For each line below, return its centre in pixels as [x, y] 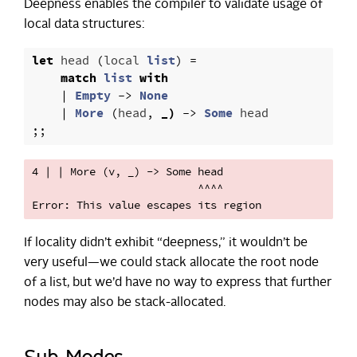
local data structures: [84, 25]
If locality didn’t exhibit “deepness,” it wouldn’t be [166, 243]
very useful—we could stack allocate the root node [171, 263]
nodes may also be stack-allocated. [125, 303]
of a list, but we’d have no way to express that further [178, 283]
